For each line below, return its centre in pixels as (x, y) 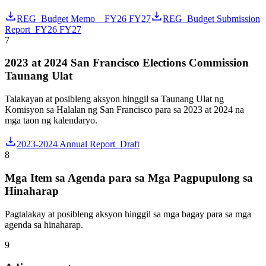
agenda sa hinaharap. (44, 224)
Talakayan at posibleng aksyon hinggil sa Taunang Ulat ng (114, 99)
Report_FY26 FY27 (43, 29)
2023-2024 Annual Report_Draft (78, 144)
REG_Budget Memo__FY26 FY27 (84, 18)
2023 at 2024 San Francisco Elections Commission (127, 63)
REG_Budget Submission (211, 18)
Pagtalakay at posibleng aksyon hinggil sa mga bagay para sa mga (128, 214)
